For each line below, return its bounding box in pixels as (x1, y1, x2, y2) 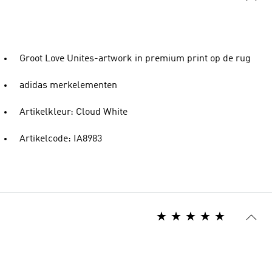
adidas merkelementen (19, 81, 117, 90)
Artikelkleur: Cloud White (19, 107, 127, 117)
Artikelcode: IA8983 (19, 134, 102, 144)
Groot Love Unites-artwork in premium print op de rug (19, 54, 251, 64)
